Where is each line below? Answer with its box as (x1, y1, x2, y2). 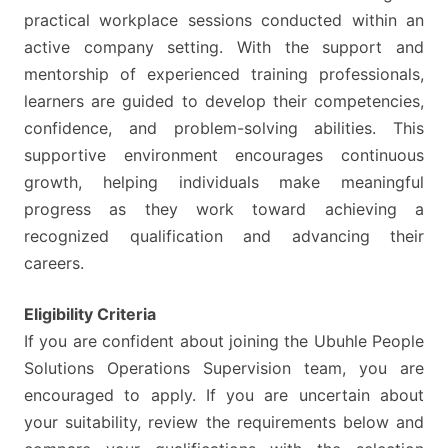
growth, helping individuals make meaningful (24, 172, 424, 193)
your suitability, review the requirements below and (24, 412, 424, 433)
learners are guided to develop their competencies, (24, 91, 424, 112)
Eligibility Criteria (24, 304, 156, 325)
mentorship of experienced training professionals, (24, 64, 424, 85)
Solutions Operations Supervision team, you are (24, 358, 424, 379)
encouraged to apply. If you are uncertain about (24, 385, 424, 406)
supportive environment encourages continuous (24, 145, 424, 166)
